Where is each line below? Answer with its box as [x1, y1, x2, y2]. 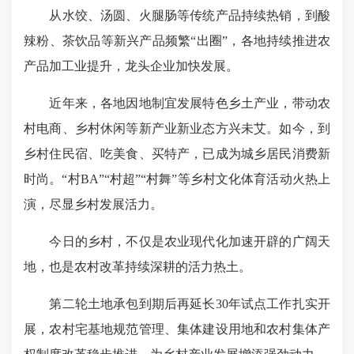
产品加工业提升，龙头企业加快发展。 [24, 59, 239, 73]
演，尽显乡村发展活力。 [24, 198, 163, 211]
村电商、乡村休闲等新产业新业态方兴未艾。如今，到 [24, 122, 330, 135]
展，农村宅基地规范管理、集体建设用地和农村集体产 [24, 322, 330, 336]
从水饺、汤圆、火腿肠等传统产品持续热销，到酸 [24, 9, 330, 22]
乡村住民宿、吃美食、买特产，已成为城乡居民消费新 [24, 147, 330, 160]
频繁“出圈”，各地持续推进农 [164, 34, 330, 47]
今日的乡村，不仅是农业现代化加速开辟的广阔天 [24, 235, 330, 248]
